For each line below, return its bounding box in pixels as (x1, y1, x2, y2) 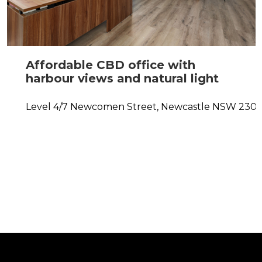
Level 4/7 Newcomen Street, (26, 101, 159, 112)
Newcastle (161, 101, 211, 112)
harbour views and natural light (26, 71, 219, 85)
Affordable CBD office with (26, 58, 196, 72)
